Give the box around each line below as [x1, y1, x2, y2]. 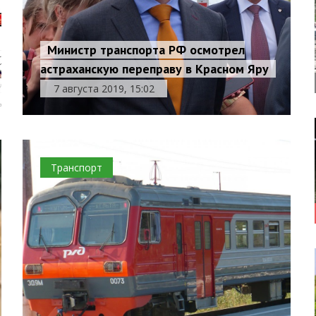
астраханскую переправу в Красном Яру [40, 61, 269, 77]
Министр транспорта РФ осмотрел [47, 42, 245, 58]
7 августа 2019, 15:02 [53, 82, 154, 95]
